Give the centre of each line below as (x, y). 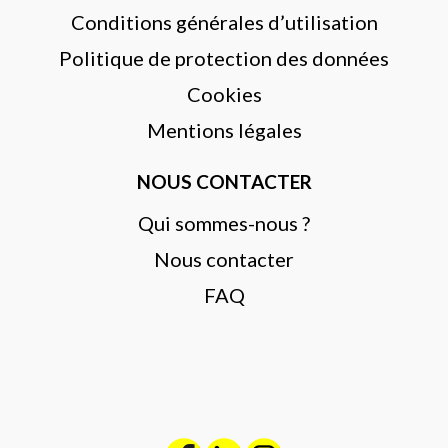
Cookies (224, 93)
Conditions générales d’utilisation (224, 21)
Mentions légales (224, 129)
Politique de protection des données (224, 57)
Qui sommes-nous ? (224, 223)
